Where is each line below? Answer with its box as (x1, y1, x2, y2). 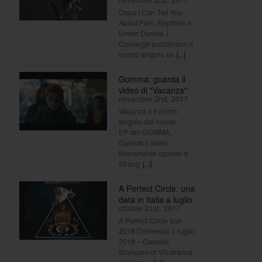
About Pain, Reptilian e (119, 17, 192, 28)
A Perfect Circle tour (119, 215, 182, 226)
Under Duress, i (119, 27, 168, 39)
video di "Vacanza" (119, 84, 187, 96)
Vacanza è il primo (119, 105, 177, 116)
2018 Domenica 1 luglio (119, 225, 195, 236)
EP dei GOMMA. (119, 126, 171, 137)
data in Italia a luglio (119, 193, 192, 205)
